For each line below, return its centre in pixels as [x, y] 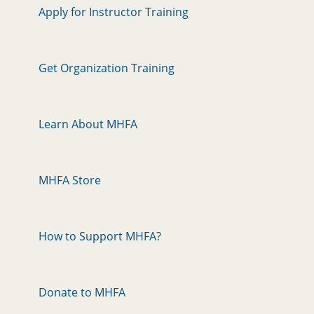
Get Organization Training [107, 68]
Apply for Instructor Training [114, 12]
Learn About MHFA [88, 124]
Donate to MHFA [82, 292]
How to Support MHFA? [100, 236]
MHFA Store [70, 180]
